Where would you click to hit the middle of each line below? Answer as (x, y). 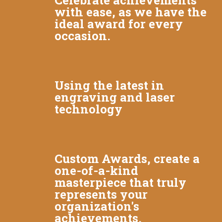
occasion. (83, 36)
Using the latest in (109, 85)
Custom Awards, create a (127, 159)
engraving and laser (115, 97)
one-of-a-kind (96, 171)
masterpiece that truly (120, 183)
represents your (101, 194)
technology (88, 109)
